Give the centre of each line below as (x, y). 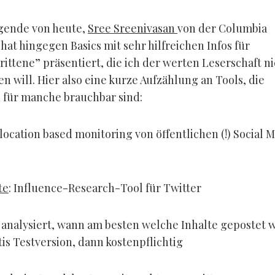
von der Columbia (222, 28)
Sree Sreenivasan (133, 28)
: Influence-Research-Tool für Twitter (105, 188)
